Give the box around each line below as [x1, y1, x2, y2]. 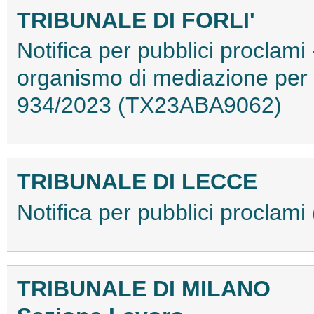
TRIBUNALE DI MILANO [17, 275, 271, 301]
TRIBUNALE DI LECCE [17, 169, 257, 195]
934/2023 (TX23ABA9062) [17, 93, 282, 118]
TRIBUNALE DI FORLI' [17, 8, 255, 34]
